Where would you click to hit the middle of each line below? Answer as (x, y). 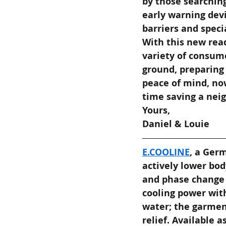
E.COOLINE (166, 152)
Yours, (156, 110)
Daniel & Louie (176, 124)
